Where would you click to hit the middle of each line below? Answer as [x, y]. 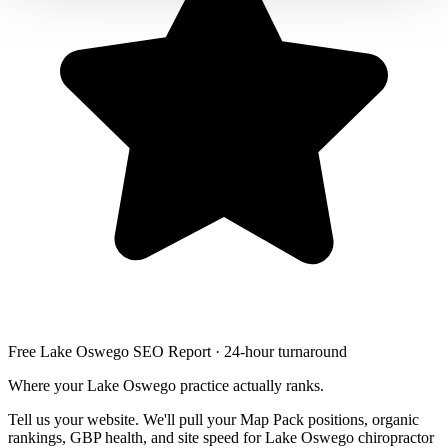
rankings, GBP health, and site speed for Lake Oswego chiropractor [221, 437]
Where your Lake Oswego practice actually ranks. [166, 385]
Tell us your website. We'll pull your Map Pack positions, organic [213, 419]
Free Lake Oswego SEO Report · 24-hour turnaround [177, 351]
